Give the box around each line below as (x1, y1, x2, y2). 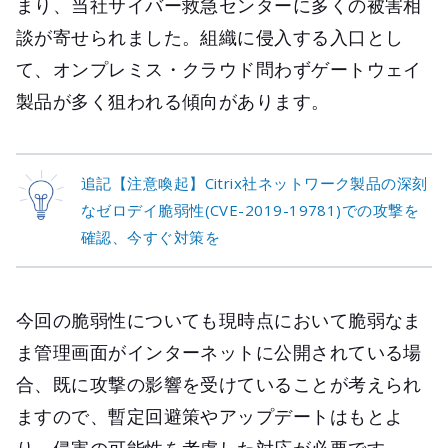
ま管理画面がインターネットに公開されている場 (16, 340, 422, 365)
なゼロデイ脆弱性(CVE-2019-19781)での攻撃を (81, 200, 420, 221)
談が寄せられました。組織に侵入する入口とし (16, 25, 404, 50)
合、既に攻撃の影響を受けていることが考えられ (16, 372, 422, 397)
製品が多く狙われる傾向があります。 (16, 89, 330, 114)
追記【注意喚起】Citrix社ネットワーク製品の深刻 (81, 173, 428, 194)
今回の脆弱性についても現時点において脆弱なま (16, 308, 422, 333)
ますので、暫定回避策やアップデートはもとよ (16, 404, 404, 429)
